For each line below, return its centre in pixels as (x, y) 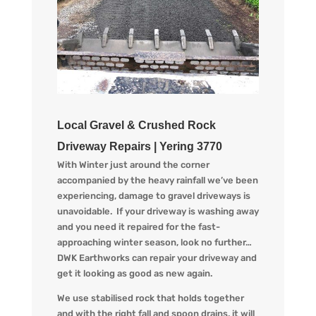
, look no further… (214, 242)
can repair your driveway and (193, 257)
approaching (84, 242)
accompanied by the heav (113, 180)
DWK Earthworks (93, 257)
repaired (146, 226)
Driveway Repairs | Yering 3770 (139, 146)
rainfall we (197, 180)
